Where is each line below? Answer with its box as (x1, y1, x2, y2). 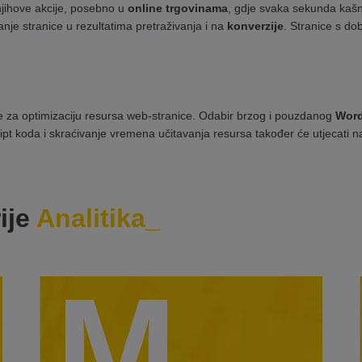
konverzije (227, 19, 284, 33)
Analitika (36, 204, 145, 234)
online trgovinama (128, 2, 228, 15)
